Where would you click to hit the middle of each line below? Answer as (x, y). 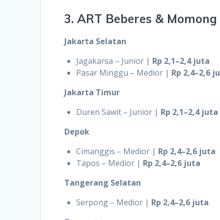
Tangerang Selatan (103, 182)
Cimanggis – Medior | (117, 151)
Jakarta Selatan (96, 41)
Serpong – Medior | (114, 202)
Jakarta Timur (92, 92)
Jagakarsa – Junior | (114, 61)
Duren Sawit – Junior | (119, 112)
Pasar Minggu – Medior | (124, 72)
